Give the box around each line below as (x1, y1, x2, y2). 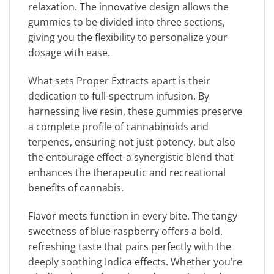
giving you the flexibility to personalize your (28, 30, 228, 44)
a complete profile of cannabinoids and (28, 119, 209, 133)
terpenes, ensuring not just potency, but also (28, 135, 235, 149)
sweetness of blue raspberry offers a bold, (28, 224, 223, 238)
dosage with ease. (28, 45, 110, 59)
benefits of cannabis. (28, 180, 124, 194)
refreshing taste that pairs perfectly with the (28, 239, 231, 253)
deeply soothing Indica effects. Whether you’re (28, 254, 242, 268)
